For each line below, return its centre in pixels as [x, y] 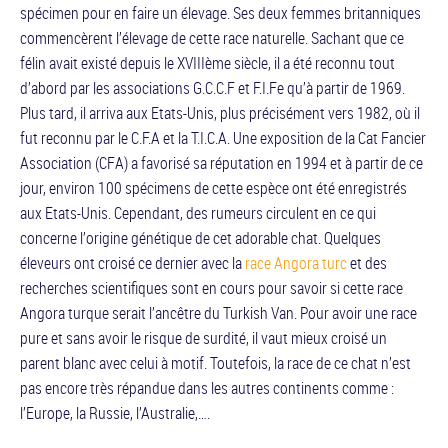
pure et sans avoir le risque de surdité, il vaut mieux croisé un [203, 338]
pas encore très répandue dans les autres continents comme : [207, 388]
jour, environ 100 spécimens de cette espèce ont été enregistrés [213, 188]
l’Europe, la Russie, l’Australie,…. [115, 413]
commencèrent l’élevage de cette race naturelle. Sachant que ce [212, 38]
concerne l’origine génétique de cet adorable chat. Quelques [200, 238]
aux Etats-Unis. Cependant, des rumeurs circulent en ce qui [198, 213]
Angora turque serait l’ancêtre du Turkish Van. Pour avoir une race [218, 313]
